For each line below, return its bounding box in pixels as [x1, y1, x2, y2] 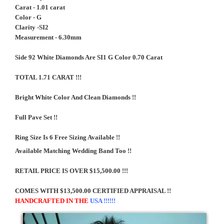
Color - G [15, 13, 41, 21]
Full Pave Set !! [15, 113, 59, 121]
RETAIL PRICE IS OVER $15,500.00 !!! [15, 167, 128, 174]
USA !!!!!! [90, 197, 115, 204]
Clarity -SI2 [15, 23, 48, 31]
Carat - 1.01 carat [15, 3, 66, 11]
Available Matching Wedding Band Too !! [15, 147, 131, 154]
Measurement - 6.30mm [15, 33, 81, 41]
